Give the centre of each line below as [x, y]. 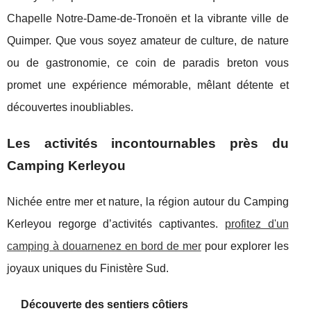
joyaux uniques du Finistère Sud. [88, 269]
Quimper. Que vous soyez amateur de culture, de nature [148, 41]
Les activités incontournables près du [148, 144]
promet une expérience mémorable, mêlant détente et [148, 85]
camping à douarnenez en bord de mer [104, 246]
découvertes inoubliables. [70, 108]
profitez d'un [257, 224]
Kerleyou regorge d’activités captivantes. [116, 224]
